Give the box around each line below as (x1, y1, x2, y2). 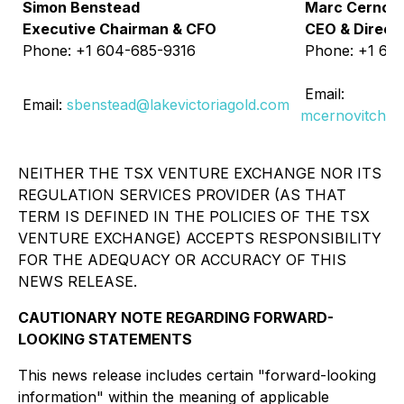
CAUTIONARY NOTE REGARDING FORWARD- (18, 308, 334, 326)
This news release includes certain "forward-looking (18, 366, 376, 384)
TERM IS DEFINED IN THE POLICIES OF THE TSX (18, 207, 370, 225)
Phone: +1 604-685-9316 (18, 41, 200, 60)
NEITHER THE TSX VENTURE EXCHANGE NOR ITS (18, 164, 381, 182)
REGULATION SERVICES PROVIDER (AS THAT (18, 186, 346, 204)
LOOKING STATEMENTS (18, 330, 192, 348)
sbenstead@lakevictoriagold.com (67, 96, 289, 114)
